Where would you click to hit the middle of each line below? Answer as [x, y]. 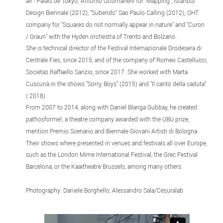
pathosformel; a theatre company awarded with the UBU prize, [107, 119]
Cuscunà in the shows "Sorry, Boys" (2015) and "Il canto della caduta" [116, 83]
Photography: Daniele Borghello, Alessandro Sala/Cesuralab [104, 190]
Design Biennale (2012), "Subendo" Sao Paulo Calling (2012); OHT [112, 13]
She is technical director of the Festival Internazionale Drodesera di [113, 48]
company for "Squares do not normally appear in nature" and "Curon [115, 24]
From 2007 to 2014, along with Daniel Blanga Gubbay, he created [111, 107]
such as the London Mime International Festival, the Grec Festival [111, 155]
